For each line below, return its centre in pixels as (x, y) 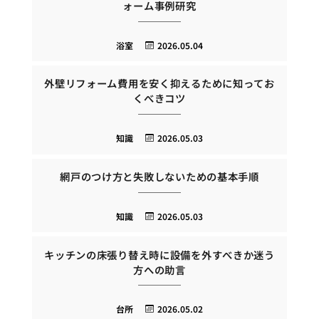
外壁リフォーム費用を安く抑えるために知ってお (159, 83)
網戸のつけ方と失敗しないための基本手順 (159, 176)
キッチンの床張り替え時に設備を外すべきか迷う (159, 254)
